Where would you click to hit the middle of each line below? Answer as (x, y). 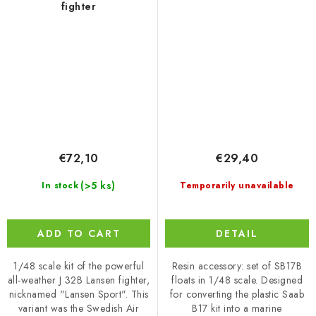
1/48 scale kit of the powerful (79, 266)
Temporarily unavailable (237, 186)
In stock (60, 185)
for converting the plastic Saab (237, 294)
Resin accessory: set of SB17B (237, 266)
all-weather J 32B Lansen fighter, (79, 280)
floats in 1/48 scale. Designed (237, 280)
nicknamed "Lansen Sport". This (79, 294)
